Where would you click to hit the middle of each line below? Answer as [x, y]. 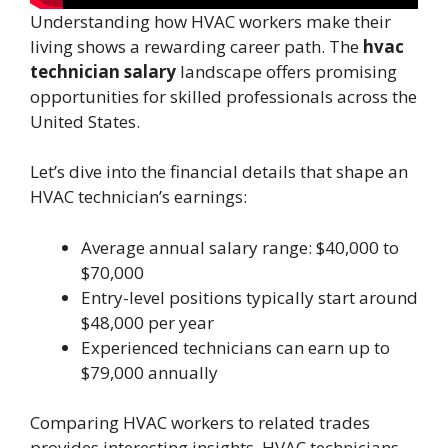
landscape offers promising [286, 71]
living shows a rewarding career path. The [196, 46]
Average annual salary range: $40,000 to [240, 247]
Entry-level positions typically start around [249, 297]
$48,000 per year [147, 322]
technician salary [103, 71]
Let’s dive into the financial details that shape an [219, 172]
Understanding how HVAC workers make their [210, 21]
